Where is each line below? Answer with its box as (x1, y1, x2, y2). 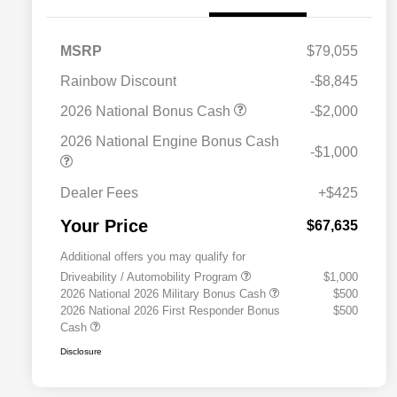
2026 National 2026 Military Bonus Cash (60, 287, 269, 301)
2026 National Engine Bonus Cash (60, 134, 279, 150)
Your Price (60, 216, 148, 237)
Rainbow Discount (60, 74, 176, 90)
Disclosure (60, 346, 102, 357)
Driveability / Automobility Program (60, 270, 241, 284)
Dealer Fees (60, 185, 138, 201)
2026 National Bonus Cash (60, 104, 234, 120)
